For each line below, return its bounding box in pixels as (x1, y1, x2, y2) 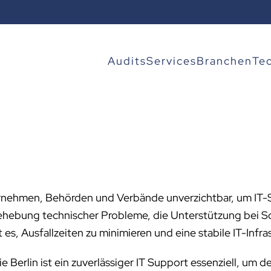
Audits (108, 53, 146, 68)
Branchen (197, 53, 252, 68)
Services (146, 53, 197, 68)
